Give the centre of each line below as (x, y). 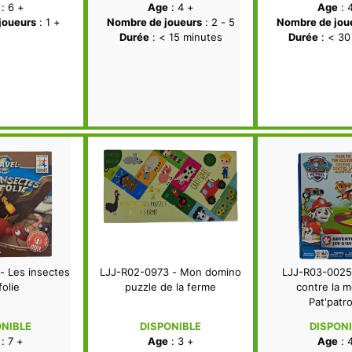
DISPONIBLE (170, 326)
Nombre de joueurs (154, 22)
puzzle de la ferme (170, 287)
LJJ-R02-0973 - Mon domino (170, 272)
